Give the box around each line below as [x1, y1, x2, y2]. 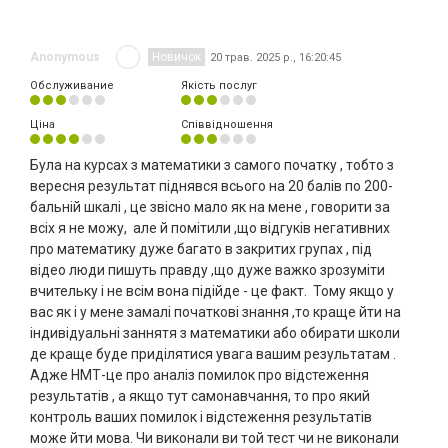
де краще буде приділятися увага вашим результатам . [30, 346, 396, 363]
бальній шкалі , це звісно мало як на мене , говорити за [30, 199, 390, 216]
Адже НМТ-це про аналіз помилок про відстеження [30, 367, 369, 384]
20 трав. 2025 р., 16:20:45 [210, 50, 341, 64]
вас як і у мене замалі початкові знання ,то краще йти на [30, 304, 401, 321]
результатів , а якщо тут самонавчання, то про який [30, 388, 370, 405]
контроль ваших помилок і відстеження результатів [30, 409, 372, 426]
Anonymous [30, 50, 100, 65]
